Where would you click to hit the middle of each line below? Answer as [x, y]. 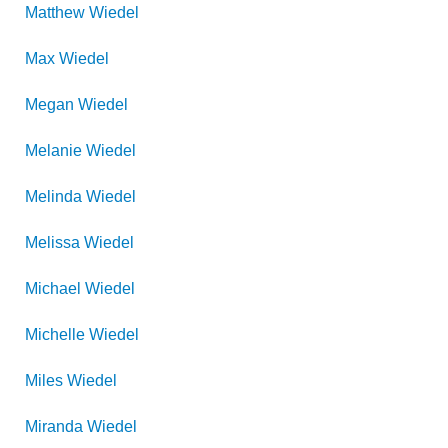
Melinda [53, 196]
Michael [53, 288]
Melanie [53, 150]
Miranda [54, 426]
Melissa [52, 242]
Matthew [55, 12]
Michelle [55, 334]
